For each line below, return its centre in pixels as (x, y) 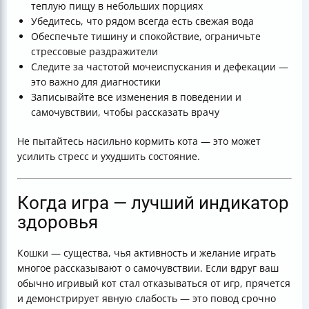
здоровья (58, 222)
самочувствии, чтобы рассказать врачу (125, 112)
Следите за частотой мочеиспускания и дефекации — (160, 67)
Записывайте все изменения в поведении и (136, 97)
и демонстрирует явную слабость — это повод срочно (147, 298)
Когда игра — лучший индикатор (153, 203)
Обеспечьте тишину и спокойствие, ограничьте (146, 36)
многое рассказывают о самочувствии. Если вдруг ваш (148, 268)
